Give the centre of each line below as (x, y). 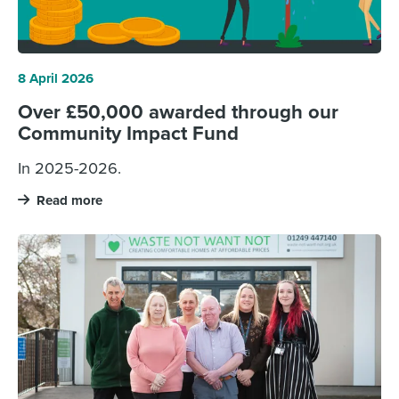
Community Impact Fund (128, 133)
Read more (69, 200)
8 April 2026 (55, 79)
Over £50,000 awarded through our (178, 112)
